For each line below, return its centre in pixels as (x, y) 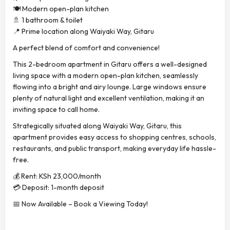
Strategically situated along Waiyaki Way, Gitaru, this (97, 126)
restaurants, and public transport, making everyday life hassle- (114, 148)
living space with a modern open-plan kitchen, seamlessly (106, 75)
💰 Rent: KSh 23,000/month (57, 176)
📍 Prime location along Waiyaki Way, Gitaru (83, 31)
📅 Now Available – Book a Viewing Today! (80, 204)
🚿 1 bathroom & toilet (48, 20)
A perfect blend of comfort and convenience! (86, 48)
